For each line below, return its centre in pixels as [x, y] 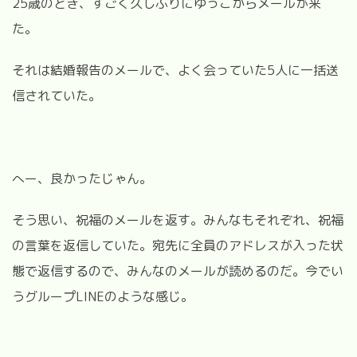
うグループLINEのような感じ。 [103, 296]
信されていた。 [57, 95]
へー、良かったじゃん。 [82, 178]
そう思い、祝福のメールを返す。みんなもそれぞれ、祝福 [178, 220]
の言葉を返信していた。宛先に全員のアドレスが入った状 [178, 245]
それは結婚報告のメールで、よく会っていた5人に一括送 [175, 70]
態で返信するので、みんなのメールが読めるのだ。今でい [178, 271]
